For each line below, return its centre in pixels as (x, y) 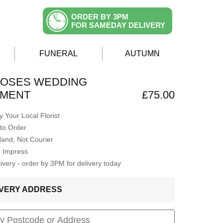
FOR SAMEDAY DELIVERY (118, 25)
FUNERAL (58, 54)
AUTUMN (142, 54)
